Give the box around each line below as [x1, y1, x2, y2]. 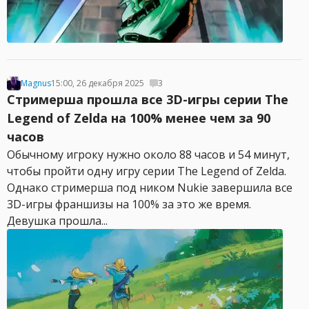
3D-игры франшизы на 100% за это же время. [7, 197, 251, 212]
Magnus [21, 77, 51, 89]
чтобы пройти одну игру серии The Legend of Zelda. [7, 163, 286, 179]
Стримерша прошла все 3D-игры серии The [7, 91, 288, 108]
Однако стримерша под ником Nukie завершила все [7, 180, 292, 195]
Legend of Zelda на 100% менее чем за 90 [7, 110, 270, 126]
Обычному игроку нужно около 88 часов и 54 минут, [7, 147, 290, 162]
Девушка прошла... [7, 213, 108, 228]
